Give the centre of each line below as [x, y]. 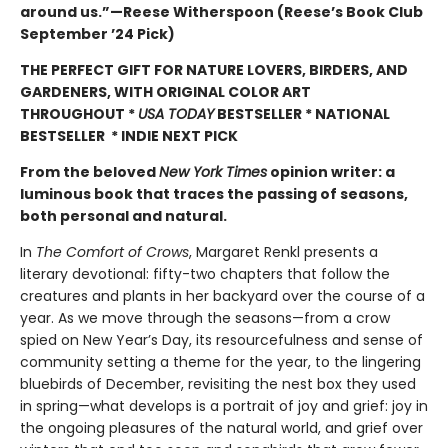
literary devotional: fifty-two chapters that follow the [205, 274]
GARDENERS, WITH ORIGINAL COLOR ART [165, 92]
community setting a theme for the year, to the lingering [220, 362]
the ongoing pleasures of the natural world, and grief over [221, 428]
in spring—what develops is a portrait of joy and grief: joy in [224, 406]
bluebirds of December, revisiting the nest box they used [218, 384]
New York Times [213, 172]
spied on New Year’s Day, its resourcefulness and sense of [221, 340]
